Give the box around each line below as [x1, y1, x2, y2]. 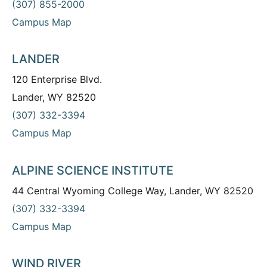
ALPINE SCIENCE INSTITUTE [12, 163, 173, 178]
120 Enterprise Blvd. [12, 73, 102, 86]
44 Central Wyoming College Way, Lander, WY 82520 [12, 184, 253, 197]
